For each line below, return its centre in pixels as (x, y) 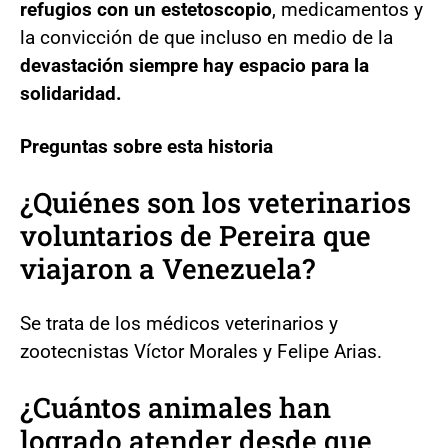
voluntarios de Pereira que (195, 235)
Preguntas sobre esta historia (146, 146)
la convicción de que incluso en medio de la (206, 37)
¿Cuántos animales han (175, 407)
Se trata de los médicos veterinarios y (179, 323)
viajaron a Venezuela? (167, 268)
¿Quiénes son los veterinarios (215, 202)
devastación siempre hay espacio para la (194, 65)
